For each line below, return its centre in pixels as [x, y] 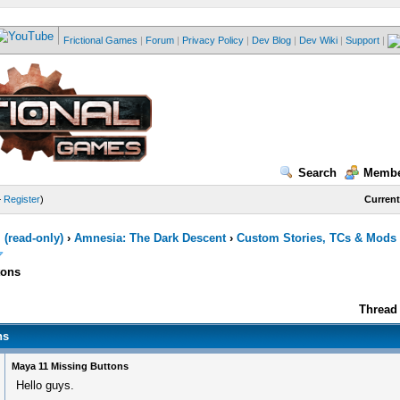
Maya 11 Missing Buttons [70, 366]
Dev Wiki [318, 40]
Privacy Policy [212, 40]
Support [362, 40]
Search [318, 173]
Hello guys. [45, 385]
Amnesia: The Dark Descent [150, 238]
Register [21, 199]
